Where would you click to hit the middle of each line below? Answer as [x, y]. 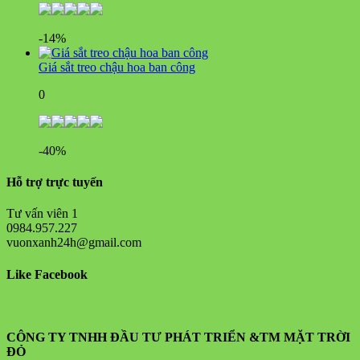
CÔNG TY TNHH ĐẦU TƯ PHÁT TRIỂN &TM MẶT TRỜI [178, 337]
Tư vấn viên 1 [42, 214]
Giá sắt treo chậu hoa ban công [117, 67]
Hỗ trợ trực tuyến [55, 182]
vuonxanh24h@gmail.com [74, 243]
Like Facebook [47, 274]
